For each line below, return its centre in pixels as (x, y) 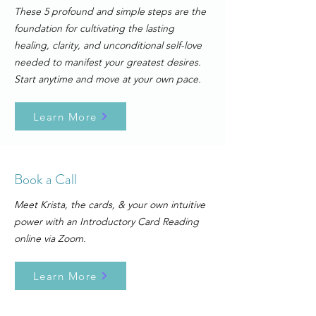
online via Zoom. (50, 238)
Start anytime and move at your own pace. (108, 79)
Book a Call (45, 180)
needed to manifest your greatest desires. (108, 62)
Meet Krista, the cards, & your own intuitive (110, 205)
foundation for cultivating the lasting (94, 28)
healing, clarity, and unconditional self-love (108, 45)
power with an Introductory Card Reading (107, 221)
